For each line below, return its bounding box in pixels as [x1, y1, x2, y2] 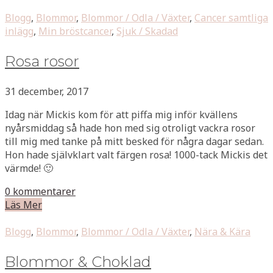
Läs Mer [5, 197, 42, 211]
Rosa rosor [5, 52, 79, 70]
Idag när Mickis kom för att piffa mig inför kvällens [5, 107, 238, 121]
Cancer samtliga [194, 10, 268, 24]
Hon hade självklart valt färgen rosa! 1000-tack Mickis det [5, 147, 268, 161]
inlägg [5, 24, 34, 38]
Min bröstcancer [38, 24, 112, 38]
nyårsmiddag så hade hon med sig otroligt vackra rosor [5, 121, 255, 135]
